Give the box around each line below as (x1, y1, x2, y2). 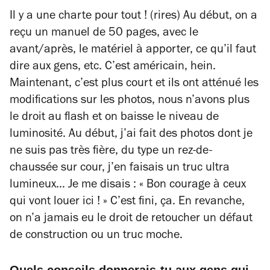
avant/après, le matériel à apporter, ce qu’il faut (10, 45, 256, 57)
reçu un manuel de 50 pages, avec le (10, 28, 198, 40)
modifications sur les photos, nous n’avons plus (10, 95, 250, 107)
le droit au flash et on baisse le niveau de (10, 112, 219, 124)
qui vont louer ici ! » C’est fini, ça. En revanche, (10, 196, 245, 209)
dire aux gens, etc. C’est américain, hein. (10, 61, 216, 74)
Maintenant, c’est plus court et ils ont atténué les (10, 78, 259, 90)
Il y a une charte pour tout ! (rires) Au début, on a (10, 11, 257, 23)
